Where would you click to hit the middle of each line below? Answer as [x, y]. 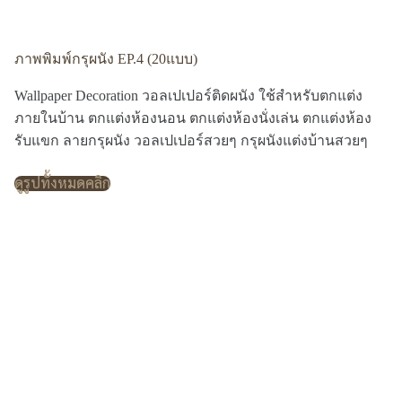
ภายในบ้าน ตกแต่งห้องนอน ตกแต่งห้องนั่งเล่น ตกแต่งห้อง [193, 118]
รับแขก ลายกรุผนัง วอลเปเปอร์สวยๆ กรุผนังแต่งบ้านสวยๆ [191, 140]
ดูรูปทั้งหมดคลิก [62, 183]
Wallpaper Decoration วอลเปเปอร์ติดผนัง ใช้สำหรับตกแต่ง [188, 96]
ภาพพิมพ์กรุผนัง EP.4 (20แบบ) [106, 59]
